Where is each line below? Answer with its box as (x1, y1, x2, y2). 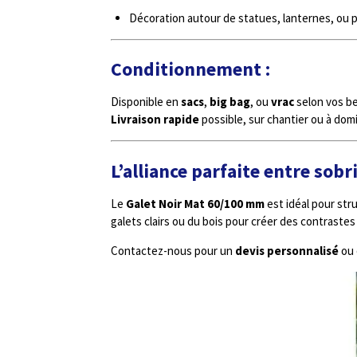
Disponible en (111, 94, 181, 109)
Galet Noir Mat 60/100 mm (126, 195, 265, 211)
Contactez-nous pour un (111, 242, 235, 258)
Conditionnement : (111, 57, 270, 81)
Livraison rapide (111, 112, 199, 127)
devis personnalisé (235, 242, 339, 258)
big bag (210, 94, 250, 109)
